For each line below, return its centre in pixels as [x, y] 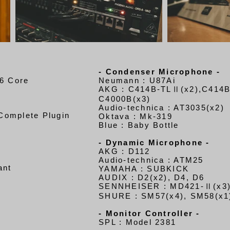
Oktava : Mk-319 [136, 116]
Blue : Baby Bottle [139, 125]
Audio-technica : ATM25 [151, 160]
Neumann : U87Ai [137, 80]
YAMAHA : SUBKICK [144, 169]
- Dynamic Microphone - [154, 142]
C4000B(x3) [125, 99]
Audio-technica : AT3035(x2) [161, 108]
